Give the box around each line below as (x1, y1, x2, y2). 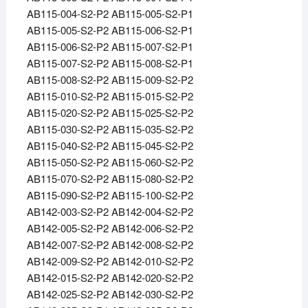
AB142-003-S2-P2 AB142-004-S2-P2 (26, 204, 193, 219)
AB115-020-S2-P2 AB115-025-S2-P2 (26, 105, 193, 120)
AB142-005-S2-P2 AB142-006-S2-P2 (26, 221, 193, 236)
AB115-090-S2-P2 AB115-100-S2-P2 (26, 188, 193, 203)
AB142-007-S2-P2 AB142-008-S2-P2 (26, 237, 193, 252)
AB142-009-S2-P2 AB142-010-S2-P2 (26, 254, 193, 269)
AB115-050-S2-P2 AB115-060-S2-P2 (26, 155, 193, 170)
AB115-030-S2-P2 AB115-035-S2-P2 (26, 122, 193, 137)
